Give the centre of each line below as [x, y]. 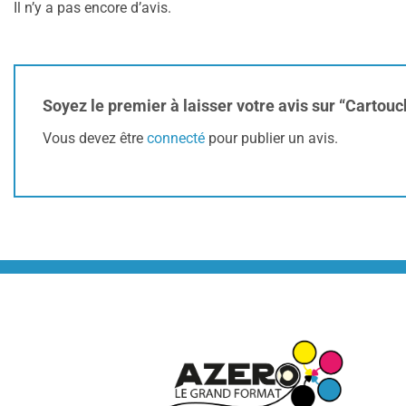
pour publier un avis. [271, 139]
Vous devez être [95, 139]
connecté [176, 139]
